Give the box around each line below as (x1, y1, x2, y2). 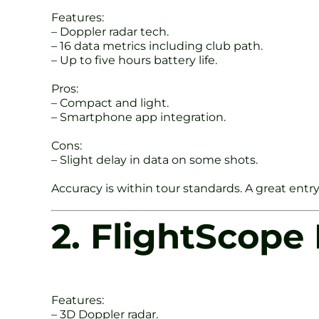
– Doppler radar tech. (51, 25, 169, 39)
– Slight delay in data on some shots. (51, 153, 258, 167)
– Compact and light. (51, 96, 169, 110)
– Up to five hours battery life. (51, 53, 217, 68)
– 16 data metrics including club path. (51, 39, 263, 53)
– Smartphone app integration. (51, 110, 226, 125)
